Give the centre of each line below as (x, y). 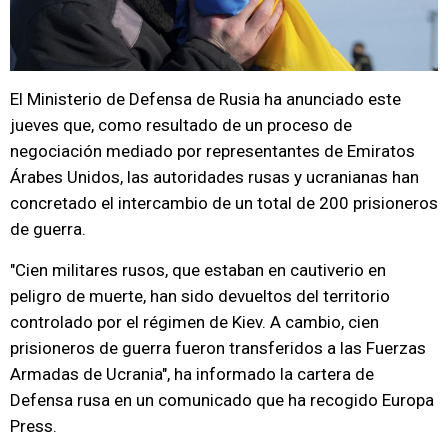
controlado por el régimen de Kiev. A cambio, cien (194, 322)
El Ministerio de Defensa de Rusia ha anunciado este (205, 99)
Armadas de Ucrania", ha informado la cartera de (192, 374)
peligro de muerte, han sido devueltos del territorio (200, 296)
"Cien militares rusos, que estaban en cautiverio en (198, 270)
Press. (33, 426)
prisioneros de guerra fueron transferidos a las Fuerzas (218, 348)
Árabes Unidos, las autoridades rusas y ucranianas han (214, 177)
